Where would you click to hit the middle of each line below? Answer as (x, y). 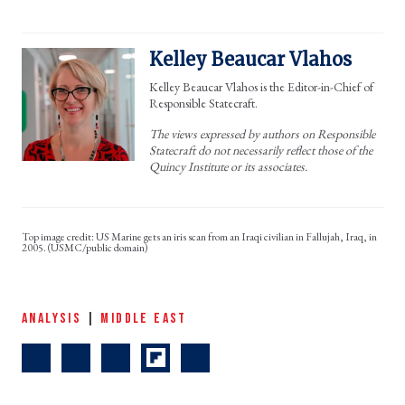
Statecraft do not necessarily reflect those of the (261, 150)
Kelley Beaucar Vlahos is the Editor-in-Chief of (261, 86)
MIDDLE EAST (144, 318)
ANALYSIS (52, 318)
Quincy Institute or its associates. (228, 166)
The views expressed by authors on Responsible (262, 133)
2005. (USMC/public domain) (86, 247)
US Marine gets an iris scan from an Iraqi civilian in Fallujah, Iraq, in (236, 236)
